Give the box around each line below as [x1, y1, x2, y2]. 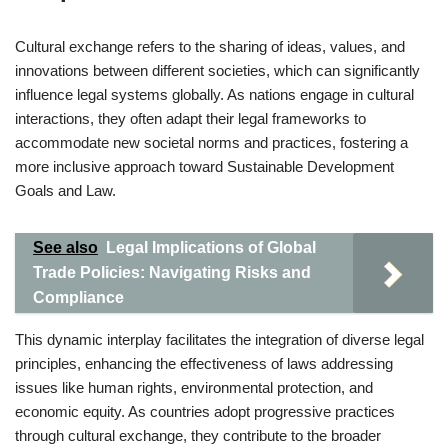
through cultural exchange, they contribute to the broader [15, 427, 381, 444]
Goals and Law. [15, 182, 116, 199]
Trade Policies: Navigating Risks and [33, 264, 311, 281]
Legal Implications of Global [106, 239, 316, 256]
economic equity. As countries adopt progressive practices [15, 403, 395, 420]
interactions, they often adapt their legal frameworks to [15, 110, 366, 127]
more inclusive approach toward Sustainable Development [15, 158, 394, 175]
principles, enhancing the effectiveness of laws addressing [15, 355, 393, 372]
